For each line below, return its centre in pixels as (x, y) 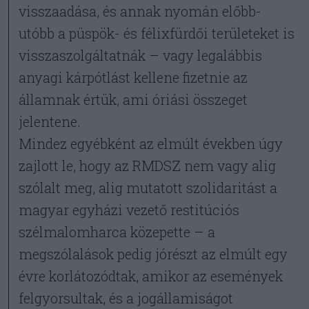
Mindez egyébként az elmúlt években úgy (151, 143)
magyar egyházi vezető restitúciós (129, 210)
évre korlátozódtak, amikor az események (151, 276)
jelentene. (50, 121)
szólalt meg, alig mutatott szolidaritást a (148, 188)
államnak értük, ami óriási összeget (133, 99)
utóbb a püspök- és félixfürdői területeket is (157, 33)
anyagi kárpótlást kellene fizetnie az (133, 77)
